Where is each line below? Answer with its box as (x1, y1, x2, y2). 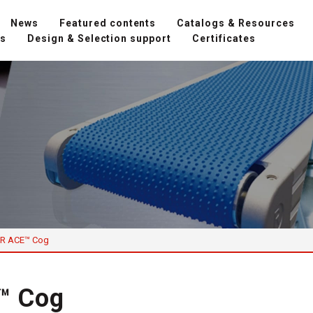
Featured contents (59, 17, 156, 29)
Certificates (192, 32, 256, 44)
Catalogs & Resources (177, 17, 296, 29)
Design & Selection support (27, 32, 172, 44)
